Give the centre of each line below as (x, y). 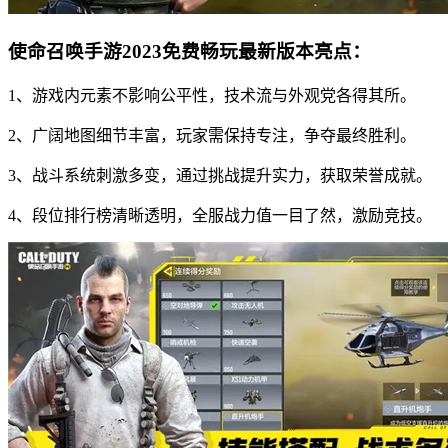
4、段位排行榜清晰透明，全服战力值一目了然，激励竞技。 (220, 216)
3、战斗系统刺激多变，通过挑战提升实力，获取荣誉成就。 (220, 176)
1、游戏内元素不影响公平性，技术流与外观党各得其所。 (212, 96)
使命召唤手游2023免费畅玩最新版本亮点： (189, 52)
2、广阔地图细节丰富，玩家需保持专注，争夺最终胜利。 (212, 136)
